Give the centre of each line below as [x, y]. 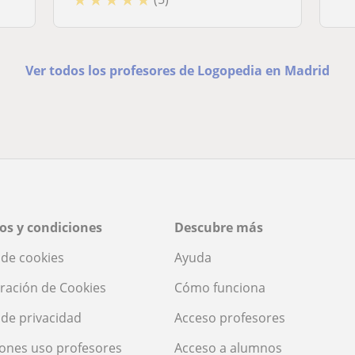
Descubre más [219, 227]
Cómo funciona [220, 287]
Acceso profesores [230, 317]
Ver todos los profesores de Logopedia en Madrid [177, 70]
